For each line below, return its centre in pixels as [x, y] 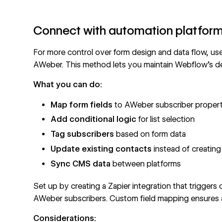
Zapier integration [140, 186]
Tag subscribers [83, 134]
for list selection [166, 119]
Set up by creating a [71, 186]
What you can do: [68, 85]
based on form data [150, 134]
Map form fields [82, 105]
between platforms [146, 164]
